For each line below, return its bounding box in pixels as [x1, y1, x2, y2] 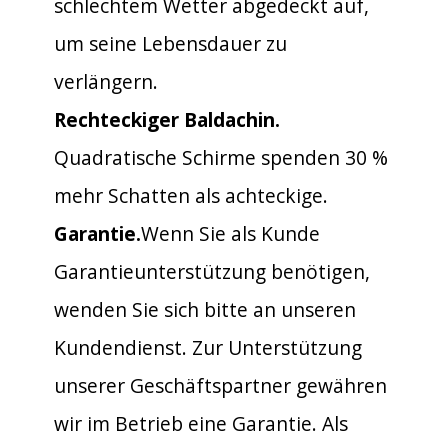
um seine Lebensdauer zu [54, 29, 287, 57]
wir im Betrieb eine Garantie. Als [54, 409, 348, 437]
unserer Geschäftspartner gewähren [54, 371, 387, 399]
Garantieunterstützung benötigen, [54, 257, 370, 285]
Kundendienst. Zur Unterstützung [54, 333, 362, 361]
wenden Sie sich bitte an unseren [54, 295, 356, 323]
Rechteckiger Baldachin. [54, 105, 280, 133]
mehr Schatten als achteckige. [54, 181, 328, 209]
